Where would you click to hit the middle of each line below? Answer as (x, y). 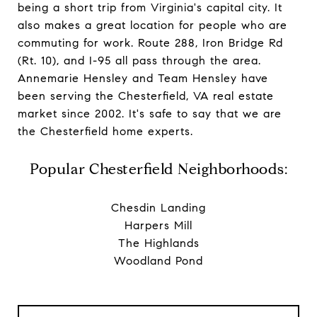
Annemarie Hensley (73, 78)
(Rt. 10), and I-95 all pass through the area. (139, 60)
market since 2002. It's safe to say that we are (150, 113)
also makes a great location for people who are (152, 25)
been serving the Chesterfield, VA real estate (146, 96)
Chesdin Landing (158, 207)
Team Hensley (197, 78)
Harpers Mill (158, 225)
